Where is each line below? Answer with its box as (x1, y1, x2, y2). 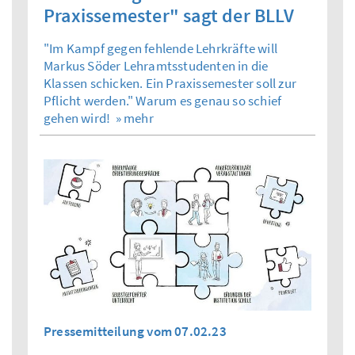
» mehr (115, 109, 154, 128)
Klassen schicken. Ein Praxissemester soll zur (44, 74, 297, 93)
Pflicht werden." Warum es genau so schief (44, 92, 282, 110)
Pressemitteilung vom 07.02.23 (44, 322, 227, 340)
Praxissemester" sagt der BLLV (44, 3, 294, 29)
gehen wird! (44, 109, 116, 128)
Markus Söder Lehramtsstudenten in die (44, 57, 269, 75)
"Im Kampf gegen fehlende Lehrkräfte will (44, 40, 277, 58)
